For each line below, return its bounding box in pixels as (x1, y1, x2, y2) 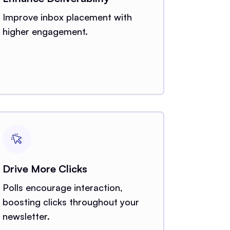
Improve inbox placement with (2, 11, 132, 23)
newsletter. (2, 210, 50, 222)
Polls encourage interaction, (2, 181, 123, 193)
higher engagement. (2, 25, 88, 37)
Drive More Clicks (2, 162, 87, 175)
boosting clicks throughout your (2, 196, 139, 207)
